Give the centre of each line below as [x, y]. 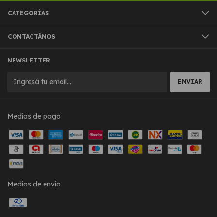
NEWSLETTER [29, 60]
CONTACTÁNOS [31, 36]
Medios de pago [34, 116]
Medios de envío [34, 184]
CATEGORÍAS [28, 13]
